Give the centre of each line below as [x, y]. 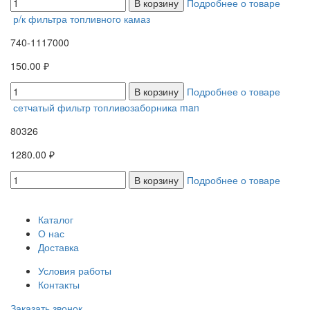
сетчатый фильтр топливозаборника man [106, 107]
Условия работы [75, 270]
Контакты [59, 284]
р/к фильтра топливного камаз [82, 18]
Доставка [58, 247]
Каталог [56, 219]
